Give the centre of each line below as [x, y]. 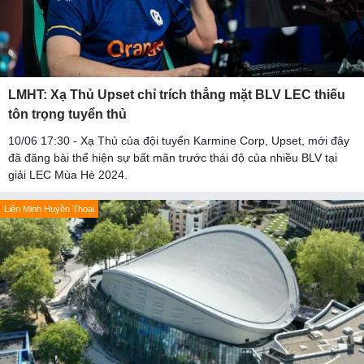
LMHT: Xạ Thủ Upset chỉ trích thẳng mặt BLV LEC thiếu [177, 95]
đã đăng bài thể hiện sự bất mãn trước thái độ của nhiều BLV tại [173, 158]
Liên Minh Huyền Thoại [49, 209]
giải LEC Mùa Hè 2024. [68, 175]
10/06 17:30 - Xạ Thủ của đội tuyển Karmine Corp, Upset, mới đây [179, 141]
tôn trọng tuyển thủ [67, 115]
